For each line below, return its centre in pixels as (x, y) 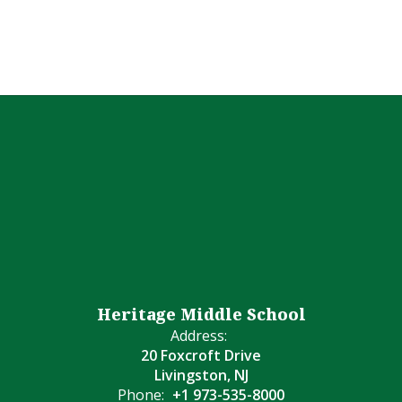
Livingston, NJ (201, 376)
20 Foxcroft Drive (201, 356)
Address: (199, 336)
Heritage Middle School (201, 315)
